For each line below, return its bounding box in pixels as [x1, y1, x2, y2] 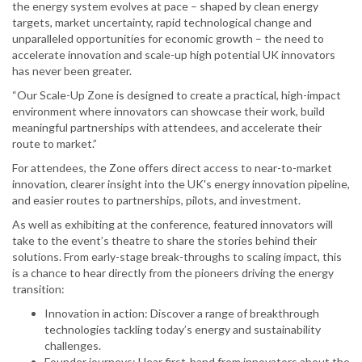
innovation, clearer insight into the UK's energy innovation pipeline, [12, 177, 350, 192]
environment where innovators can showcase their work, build [12, 104, 325, 119]
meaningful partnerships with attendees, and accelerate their [12, 120, 322, 135]
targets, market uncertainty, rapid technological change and [12, 15, 312, 30]
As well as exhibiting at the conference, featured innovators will [12, 217, 333, 232]
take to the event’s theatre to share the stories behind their [12, 234, 317, 248]
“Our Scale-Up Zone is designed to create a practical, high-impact [12, 88, 341, 103]
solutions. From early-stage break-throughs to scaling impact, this [12, 250, 342, 264]
